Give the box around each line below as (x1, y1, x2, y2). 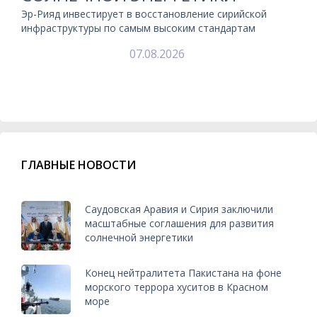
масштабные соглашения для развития (85, 217, 274, 231)
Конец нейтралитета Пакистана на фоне (85, 266, 282, 280)
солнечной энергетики (85, 231, 193, 245)
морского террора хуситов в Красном (85, 280, 268, 294)
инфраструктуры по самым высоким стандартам (21, 21, 255, 35)
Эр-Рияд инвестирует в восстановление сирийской (21, 6, 267, 21)
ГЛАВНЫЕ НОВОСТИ (21, 156, 136, 173)
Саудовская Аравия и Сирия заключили (85, 202, 273, 217)
